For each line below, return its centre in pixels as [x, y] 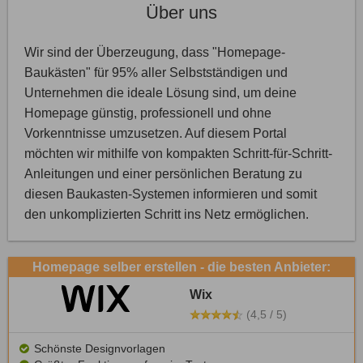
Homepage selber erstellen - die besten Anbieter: [181, 267]
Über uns [181, 12]
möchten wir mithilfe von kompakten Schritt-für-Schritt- [178, 153]
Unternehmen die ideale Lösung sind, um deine [160, 92]
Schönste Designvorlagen [98, 348]
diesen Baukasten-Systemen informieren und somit [171, 194]
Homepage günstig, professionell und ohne [148, 113]
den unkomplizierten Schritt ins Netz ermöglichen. [167, 214]
